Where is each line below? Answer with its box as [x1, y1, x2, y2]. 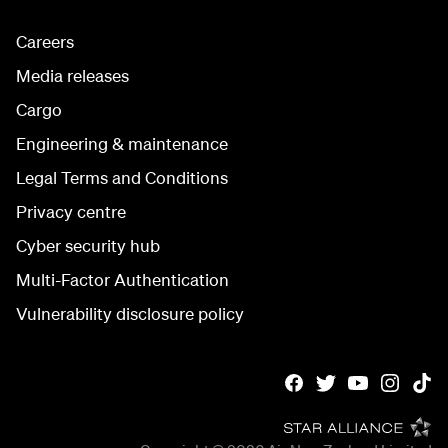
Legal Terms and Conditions [16, 167, 228, 188]
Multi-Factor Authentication [16, 269, 229, 290]
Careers [16, 31, 74, 52]
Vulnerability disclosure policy [16, 303, 244, 324]
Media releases [16, 65, 129, 86]
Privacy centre [16, 201, 126, 222]
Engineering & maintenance [16, 133, 228, 154]
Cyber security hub [16, 235, 160, 256]
